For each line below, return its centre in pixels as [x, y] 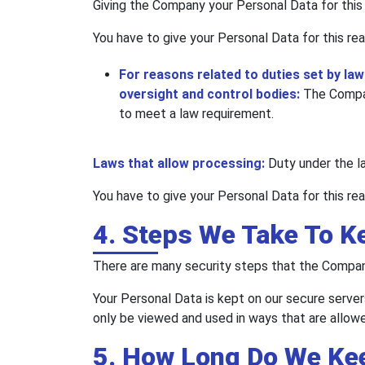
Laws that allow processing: [180, 164]
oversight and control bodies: [211, 95]
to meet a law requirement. [196, 114]
